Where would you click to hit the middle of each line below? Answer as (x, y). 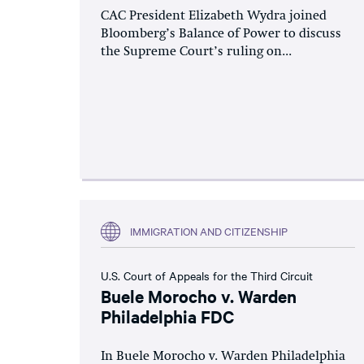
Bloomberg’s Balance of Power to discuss (221, 34)
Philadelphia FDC (167, 316)
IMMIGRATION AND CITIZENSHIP (209, 231)
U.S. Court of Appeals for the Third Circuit (207, 275)
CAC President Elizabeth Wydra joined (214, 16)
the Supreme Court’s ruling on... (196, 52)
